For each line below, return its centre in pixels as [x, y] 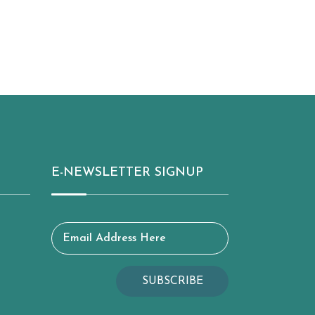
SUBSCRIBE [172, 281]
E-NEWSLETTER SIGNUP [127, 173]
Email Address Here [114, 238]
